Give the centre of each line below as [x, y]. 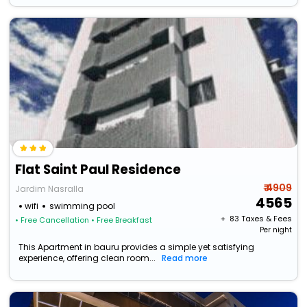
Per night [275, 230]
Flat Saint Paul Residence [98, 170]
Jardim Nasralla [50, 189]
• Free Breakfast [122, 220]
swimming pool [83, 206]
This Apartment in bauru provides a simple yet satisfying [137, 247]
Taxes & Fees [266, 219]
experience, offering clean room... [87, 258]
